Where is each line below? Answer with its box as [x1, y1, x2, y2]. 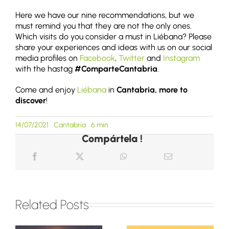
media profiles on [15, 53, 80, 63]
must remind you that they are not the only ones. [15, 20, 192, 31]
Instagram [163, 53, 200, 63]
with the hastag [15, 63, 75, 74]
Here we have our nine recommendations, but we [15, 10, 194, 20]
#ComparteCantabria [75, 63, 157, 74]
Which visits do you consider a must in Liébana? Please [15, 31, 212, 41]
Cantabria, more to [117, 84, 188, 95]
